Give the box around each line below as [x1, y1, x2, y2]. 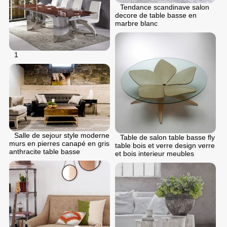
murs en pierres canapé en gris [9, 139, 109, 148]
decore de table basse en [115, 11, 197, 20]
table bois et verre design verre [115, 141, 215, 150]
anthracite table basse [9, 147, 80, 156]
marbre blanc [115, 19, 158, 28]
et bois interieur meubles [115, 149, 194, 158]
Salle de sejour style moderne [14, 131, 109, 140]
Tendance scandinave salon [120, 3, 209, 12]
